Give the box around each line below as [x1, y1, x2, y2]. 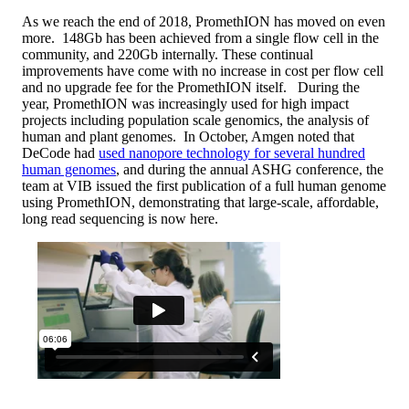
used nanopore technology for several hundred [99, 144, 365, 161]
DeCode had [22, 144, 99, 161]
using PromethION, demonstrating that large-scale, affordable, [22, 194, 379, 210]
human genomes [22, 161, 116, 177]
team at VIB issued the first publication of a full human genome [22, 177, 386, 194]
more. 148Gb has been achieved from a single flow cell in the [22, 29, 379, 46]
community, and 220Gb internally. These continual [22, 46, 313, 62]
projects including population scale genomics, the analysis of [22, 111, 369, 128]
